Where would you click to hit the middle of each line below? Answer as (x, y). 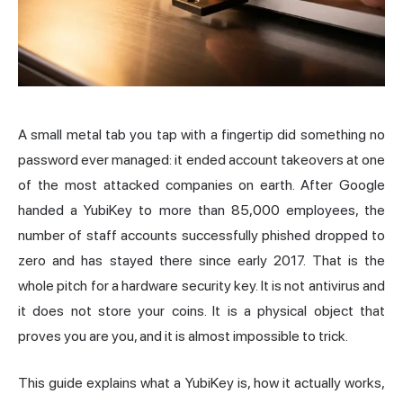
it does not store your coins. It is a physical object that (201, 310)
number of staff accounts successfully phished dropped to (201, 235)
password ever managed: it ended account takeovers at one (201, 159)
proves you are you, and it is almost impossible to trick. (183, 336)
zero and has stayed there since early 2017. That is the (201, 260)
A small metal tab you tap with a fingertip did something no (201, 134)
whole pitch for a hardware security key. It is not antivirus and (201, 285)
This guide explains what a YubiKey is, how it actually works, (201, 382)
